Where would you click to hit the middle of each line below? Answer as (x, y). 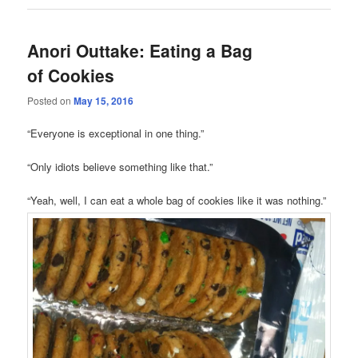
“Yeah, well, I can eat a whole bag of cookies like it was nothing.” (177, 200)
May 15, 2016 (104, 100)
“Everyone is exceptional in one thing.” (116, 133)
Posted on (51, 100)
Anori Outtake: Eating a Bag (140, 51)
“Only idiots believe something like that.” (120, 166)
